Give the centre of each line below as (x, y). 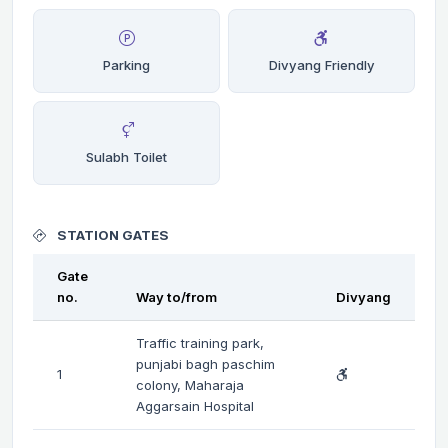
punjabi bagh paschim (205, 363)
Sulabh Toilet (126, 156)
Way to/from (176, 296)
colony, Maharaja (190, 384)
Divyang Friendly (321, 64)
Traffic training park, (200, 342)
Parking (126, 64)
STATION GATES (111, 234)
